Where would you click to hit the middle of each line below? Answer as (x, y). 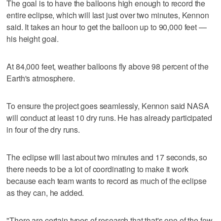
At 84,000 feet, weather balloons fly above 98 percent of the (108, 66)
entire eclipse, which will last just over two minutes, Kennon (108, 15)
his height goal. (33, 38)
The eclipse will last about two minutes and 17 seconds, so (107, 157)
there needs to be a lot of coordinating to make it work (97, 169)
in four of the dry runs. (43, 129)
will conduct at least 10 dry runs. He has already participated (109, 117)
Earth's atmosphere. (41, 78)
